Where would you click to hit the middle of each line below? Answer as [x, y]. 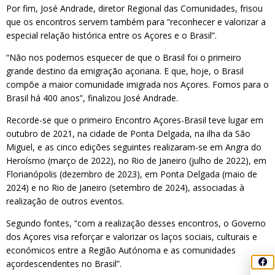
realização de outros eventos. [65, 201]
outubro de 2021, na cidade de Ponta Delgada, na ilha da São [128, 134]
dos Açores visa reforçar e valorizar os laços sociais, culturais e [132, 237]
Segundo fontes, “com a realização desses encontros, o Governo [136, 223]
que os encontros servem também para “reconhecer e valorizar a [136, 22]
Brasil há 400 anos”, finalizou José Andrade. [92, 98]
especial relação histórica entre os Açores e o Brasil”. [111, 35]
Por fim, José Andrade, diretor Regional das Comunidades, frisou [134, 8]
